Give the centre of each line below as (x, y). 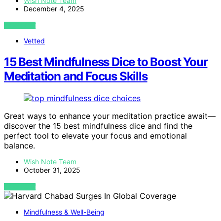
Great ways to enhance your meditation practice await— (110, 116)
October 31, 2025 (52, 170)
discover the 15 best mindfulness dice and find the (98, 126)
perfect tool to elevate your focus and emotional (95, 136)
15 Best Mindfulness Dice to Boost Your (106, 62)
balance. (19, 146)
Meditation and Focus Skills (76, 76)
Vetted (34, 41)
